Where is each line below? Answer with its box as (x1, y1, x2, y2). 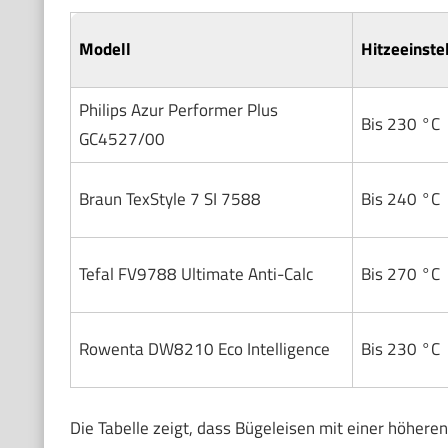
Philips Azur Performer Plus (78, 97, 278, 124)
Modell (78, 36, 131, 63)
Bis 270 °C (360, 261, 440, 288)
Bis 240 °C (360, 186, 440, 213)
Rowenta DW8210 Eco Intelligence (78, 336, 330, 363)
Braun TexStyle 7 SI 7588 (78, 186, 261, 213)
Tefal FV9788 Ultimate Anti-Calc (78, 261, 313, 288)
